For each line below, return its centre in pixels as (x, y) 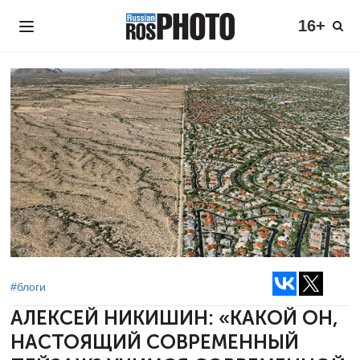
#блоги (28, 287)
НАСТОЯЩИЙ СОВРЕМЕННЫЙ (155, 342)
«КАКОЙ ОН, (278, 318)
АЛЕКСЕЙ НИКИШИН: (115, 318)
